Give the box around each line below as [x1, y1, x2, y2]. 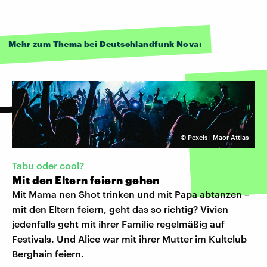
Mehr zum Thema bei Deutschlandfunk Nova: [8, 38, 201, 49]
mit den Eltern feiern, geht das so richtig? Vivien [12, 203, 228, 215]
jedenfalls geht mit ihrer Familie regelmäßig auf [12, 218, 225, 229]
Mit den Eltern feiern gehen [12, 173, 160, 187]
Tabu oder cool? [12, 159, 84, 171]
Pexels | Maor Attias [188, 133, 249, 141]
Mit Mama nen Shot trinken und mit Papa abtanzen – [12, 188, 250, 200]
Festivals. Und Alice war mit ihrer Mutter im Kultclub [12, 232, 247, 244]
